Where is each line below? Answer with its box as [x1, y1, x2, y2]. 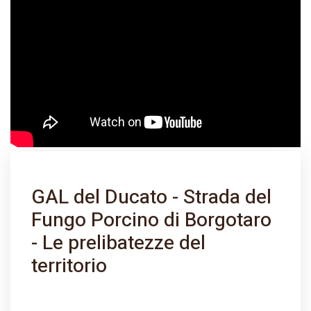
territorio [31, 252, 107, 280]
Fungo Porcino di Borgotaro [31, 206, 271, 235]
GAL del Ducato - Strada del [31, 183, 271, 212]
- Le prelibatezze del [31, 229, 205, 258]
